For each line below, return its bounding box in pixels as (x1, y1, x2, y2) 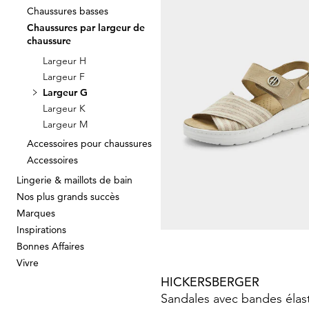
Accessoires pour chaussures (27, 137, 152, 150)
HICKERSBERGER (161, 274, 259, 290)
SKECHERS (161, 139, 223, 155)
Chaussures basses (27, 5, 108, 17)
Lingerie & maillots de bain (17, 174, 132, 186)
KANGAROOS (161, 21, 241, 37)
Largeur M (43, 118, 88, 130)
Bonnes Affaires (17, 240, 84, 252)
